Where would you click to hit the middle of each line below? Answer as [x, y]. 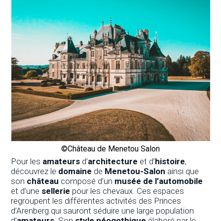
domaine [75, 171]
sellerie [56, 191]
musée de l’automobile [159, 181]
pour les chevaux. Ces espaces [127, 191]
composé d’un [87, 181]
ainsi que [182, 171]
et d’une [26, 191]
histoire [170, 161]
